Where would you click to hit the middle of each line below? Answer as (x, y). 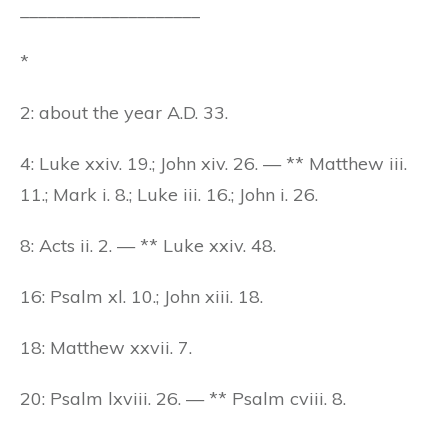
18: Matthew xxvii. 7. (106, 347)
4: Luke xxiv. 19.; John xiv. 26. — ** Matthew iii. (213, 163)
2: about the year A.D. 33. (124, 112)
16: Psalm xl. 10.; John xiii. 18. (141, 296)
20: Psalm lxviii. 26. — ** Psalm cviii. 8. (183, 398)
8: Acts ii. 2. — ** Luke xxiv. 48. (148, 245)
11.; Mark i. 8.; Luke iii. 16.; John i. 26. (169, 194)
